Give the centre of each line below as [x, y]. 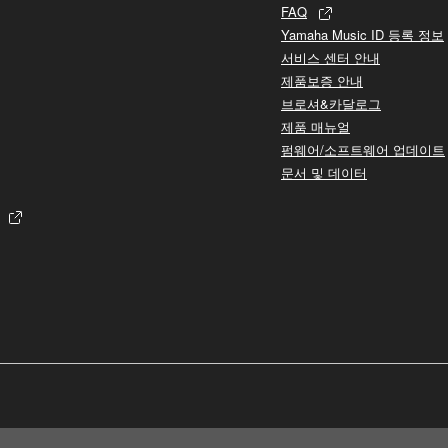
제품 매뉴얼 [315, 126]
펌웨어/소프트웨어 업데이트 [363, 149]
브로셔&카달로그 [331, 103]
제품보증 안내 [322, 80]
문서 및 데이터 [324, 172]
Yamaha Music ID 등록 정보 [362, 34]
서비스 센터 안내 [330, 57]
